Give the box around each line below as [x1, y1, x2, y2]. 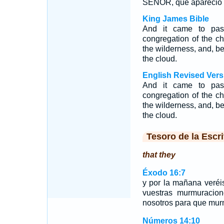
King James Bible [142, 14, 209, 23]
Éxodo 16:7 [142, 168, 185, 177]
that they [142, 150, 175, 159]
